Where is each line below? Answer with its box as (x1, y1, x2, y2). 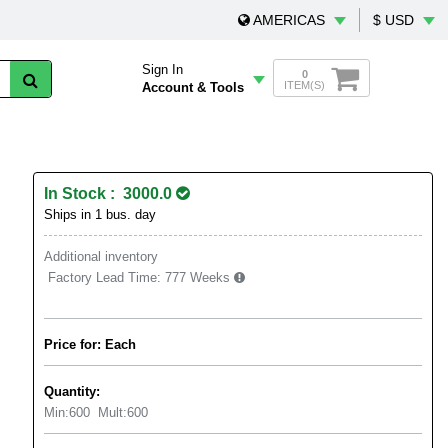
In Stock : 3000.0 (44, 185, 176, 202)
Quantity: (44, 384, 100, 399)
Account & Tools (142, 80, 244, 95)
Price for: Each (44, 337, 136, 352)
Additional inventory (44, 249, 158, 264)
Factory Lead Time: (44, 270, 165, 285)
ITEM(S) (284, 78, 325, 91)
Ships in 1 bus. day (44, 207, 156, 222)
